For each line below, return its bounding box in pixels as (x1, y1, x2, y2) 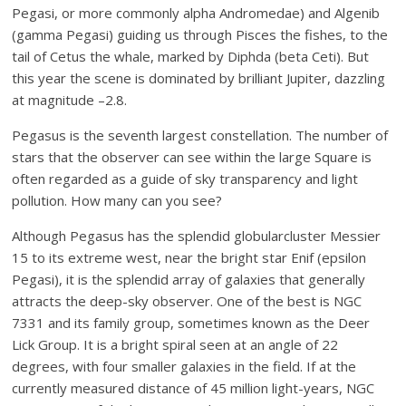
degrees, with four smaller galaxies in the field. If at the (12, 357, 357, 376)
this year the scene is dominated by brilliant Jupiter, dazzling (12, 69, 386, 88)
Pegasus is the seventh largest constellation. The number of (12, 126, 389, 145)
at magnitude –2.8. (12, 91, 128, 110)
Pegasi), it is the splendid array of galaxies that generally (12, 270, 366, 289)
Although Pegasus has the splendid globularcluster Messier (12, 227, 382, 246)
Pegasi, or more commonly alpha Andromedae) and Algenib (12, 4, 381, 23)
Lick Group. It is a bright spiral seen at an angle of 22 (12, 335, 339, 354)
